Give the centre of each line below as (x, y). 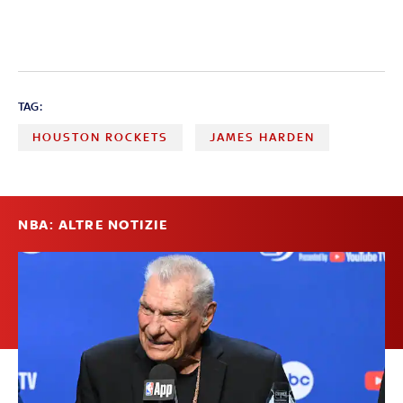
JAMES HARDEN (263, 137)
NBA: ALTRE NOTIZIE (93, 224)
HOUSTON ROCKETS (100, 137)
